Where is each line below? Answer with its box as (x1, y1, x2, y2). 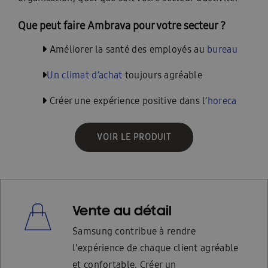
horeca (207, 94, 237, 107)
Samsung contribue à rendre (72, 224, 196, 237)
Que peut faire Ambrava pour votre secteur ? (18, 18, 226, 32)
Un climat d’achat (47, 68, 123, 81)
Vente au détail (72, 200, 172, 219)
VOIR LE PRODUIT (97, 131, 171, 142)
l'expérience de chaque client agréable (72, 241, 239, 254)
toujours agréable (124, 68, 202, 81)
